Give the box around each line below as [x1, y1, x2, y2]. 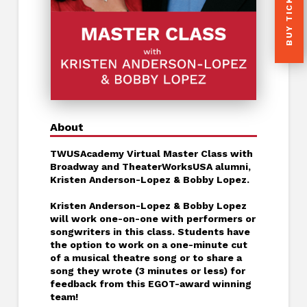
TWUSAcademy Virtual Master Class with [49, 148, 253, 160]
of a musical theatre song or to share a [49, 251, 242, 263]
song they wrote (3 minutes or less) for [49, 265, 245, 276]
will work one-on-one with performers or [49, 212, 256, 224]
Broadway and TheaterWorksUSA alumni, [49, 161, 251, 173]
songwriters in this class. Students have [49, 225, 250, 237]
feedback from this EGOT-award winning [49, 278, 251, 289]
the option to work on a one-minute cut [49, 238, 247, 250]
